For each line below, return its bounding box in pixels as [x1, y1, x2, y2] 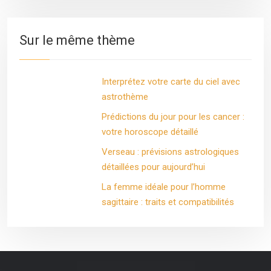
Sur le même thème [19, 33, 135, 48]
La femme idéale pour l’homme [101, 181, 226, 192]
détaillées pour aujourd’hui [101, 162, 205, 172]
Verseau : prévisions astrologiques [101, 146, 239, 157]
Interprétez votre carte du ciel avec [101, 76, 240, 87]
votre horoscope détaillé [101, 126, 198, 137]
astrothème [101, 91, 148, 102]
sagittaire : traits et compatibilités [101, 197, 234, 207]
